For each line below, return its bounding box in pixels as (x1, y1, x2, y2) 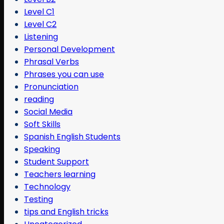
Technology (24, 180, 70, 192)
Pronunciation (24, 80, 78, 92)
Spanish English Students (24, 130, 120, 142)
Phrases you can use (24, 68, 104, 80)
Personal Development (24, 43, 115, 55)
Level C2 (24, 18, 56, 30)
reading (24, 93, 54, 105)
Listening (24, 30, 58, 42)
